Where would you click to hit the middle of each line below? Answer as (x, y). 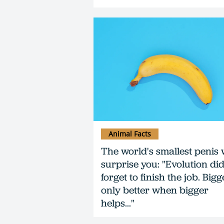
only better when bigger (155, 190)
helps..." (118, 203)
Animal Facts (130, 133)
